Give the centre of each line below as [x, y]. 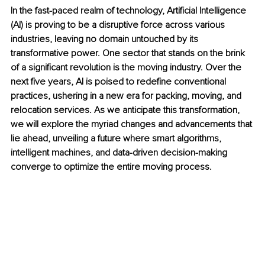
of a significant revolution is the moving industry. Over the [127, 68]
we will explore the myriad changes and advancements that [132, 125]
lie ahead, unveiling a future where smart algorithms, [117, 139]
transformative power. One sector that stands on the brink [129, 54]
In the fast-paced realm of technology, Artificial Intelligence [130, 11]
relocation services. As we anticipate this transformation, [126, 110]
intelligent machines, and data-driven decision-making [120, 153]
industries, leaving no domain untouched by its [106, 39]
